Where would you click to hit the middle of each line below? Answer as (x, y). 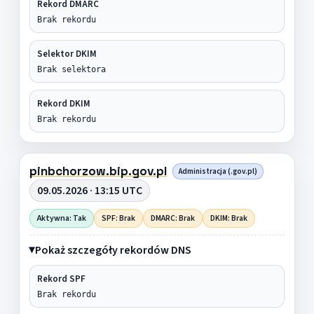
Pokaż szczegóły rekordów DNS (113, 250)
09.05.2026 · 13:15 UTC (89, 190)
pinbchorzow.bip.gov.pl (98, 171)
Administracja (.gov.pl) (218, 171)
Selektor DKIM (67, 54)
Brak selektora (71, 69)
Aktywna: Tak (61, 218)
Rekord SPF (61, 279)
